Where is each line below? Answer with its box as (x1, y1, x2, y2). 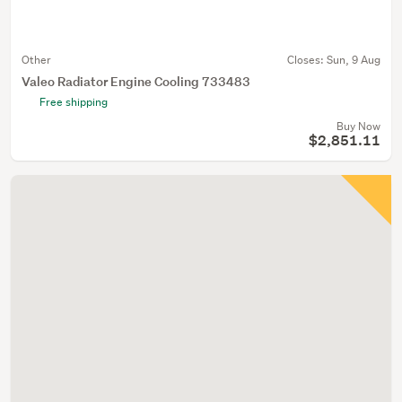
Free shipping (39, 94, 108, 109)
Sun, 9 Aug (327, 52, 380, 67)
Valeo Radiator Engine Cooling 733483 (22, 73, 250, 90)
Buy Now (336, 118, 380, 134)
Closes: (287, 52, 327, 67)
